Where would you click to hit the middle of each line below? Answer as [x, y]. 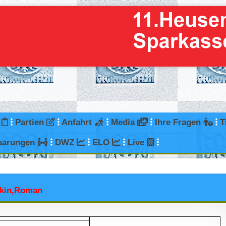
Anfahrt [78, 123]
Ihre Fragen [179, 123]
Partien [31, 123]
